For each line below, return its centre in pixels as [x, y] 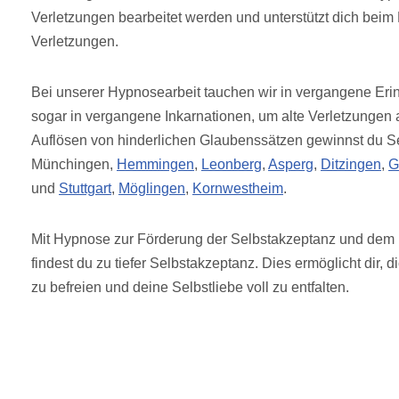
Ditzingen [351, 164]
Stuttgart [85, 188]
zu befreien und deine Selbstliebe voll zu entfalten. [190, 287]
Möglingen [152, 188]
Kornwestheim [238, 188]
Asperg [291, 164]
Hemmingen [155, 164]
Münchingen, [74, 164]
